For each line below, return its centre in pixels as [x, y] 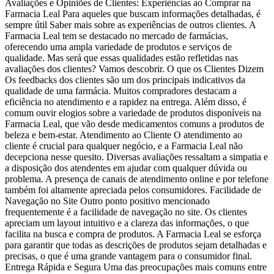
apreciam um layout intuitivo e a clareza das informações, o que [127, 223]
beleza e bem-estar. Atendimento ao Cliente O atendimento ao [124, 135]
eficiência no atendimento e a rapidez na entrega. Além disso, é [126, 102]
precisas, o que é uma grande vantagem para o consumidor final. [128, 256]
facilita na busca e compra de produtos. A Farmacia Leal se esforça [133, 234]
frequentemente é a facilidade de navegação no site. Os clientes [126, 212]
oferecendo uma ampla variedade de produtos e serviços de [118, 47]
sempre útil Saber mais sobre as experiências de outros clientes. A [130, 25]
